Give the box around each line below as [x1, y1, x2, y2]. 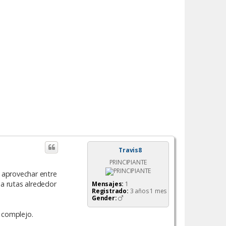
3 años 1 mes [130, 186, 167, 195]
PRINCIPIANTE [109, 157, 147, 166]
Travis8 [119, 145, 142, 154]
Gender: [92, 193, 117, 202]
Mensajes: [92, 179, 124, 188]
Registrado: [92, 186, 129, 195]
